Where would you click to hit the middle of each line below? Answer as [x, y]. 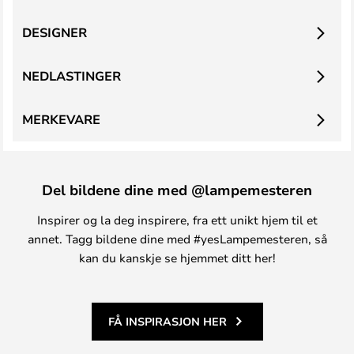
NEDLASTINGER [72, 76]
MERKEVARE [61, 119]
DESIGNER [55, 32]
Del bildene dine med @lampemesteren [177, 190]
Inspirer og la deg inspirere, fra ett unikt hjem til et [177, 220]
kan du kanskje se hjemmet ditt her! [177, 258]
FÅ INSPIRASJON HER [167, 321]
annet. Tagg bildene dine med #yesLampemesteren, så [177, 239]
